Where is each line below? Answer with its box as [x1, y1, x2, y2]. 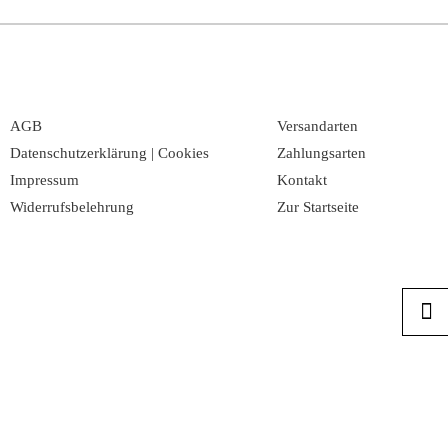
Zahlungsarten [276, 144, 366, 161]
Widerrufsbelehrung [10, 198, 134, 215]
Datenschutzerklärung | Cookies [10, 144, 209, 161]
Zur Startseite [276, 198, 359, 215]
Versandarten [276, 117, 358, 134]
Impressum [10, 171, 79, 188]
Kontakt [276, 171, 327, 188]
